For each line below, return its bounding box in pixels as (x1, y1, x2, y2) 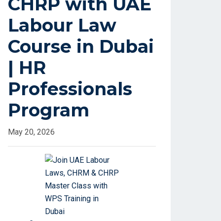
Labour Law (8, 14, 116, 37)
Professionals (8, 78, 132, 100)
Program (8, 99, 89, 121)
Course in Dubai (8, 36, 154, 58)
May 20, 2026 (8, 127, 55, 137)
